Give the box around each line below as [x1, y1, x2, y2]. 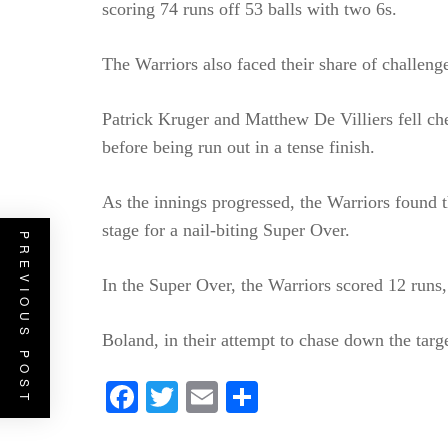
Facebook [138, 379, 262, 415]
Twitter [178, 379, 271, 415]
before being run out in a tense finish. [102, 137, 375, 157]
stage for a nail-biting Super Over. [102, 220, 350, 240]
